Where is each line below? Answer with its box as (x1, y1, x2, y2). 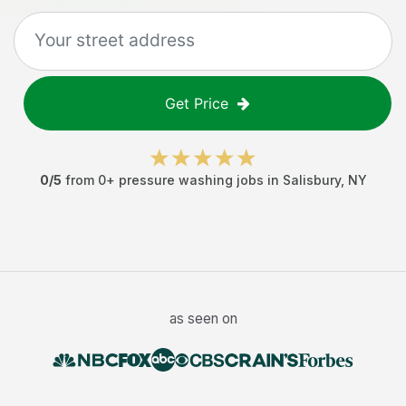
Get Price (165, 94, 228, 112)
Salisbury (282, 172, 341, 188)
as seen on (169, 310, 237, 327)
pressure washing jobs (118, 172, 264, 188)
